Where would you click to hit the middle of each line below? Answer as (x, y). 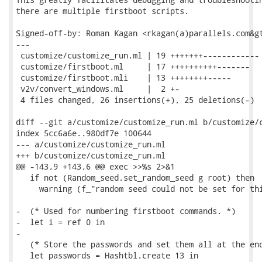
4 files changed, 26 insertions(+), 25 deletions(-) (135, 100)
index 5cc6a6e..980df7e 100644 (84, 133)
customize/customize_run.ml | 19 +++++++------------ (137, 55)
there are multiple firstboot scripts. (102, 11)
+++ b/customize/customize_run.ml (91, 155)
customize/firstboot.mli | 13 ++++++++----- (123, 77)
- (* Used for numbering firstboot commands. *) (126, 211)
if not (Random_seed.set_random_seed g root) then (135, 177)
